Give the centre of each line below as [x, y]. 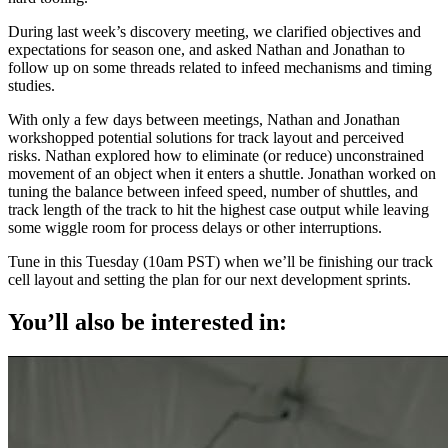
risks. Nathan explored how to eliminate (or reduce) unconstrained [216, 155]
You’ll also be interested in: [147, 321]
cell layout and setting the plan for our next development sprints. [209, 279]
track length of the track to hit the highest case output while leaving [218, 209]
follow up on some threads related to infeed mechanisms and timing [220, 67]
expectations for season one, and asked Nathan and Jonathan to [206, 49]
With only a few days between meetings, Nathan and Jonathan [204, 119]
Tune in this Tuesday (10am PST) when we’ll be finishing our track [220, 261]
